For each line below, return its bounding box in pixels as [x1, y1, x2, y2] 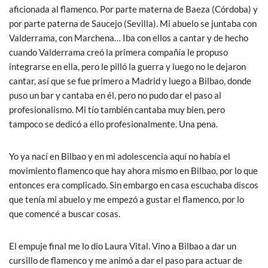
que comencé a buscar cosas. [9, 208, 120, 220]
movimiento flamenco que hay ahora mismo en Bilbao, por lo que [9, 165, 258, 176]
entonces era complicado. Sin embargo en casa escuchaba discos [9, 179, 258, 191]
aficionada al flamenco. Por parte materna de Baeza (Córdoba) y [9, 4, 258, 15]
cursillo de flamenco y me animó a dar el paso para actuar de [9, 255, 242, 266]
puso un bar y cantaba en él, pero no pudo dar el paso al [9, 90, 221, 101]
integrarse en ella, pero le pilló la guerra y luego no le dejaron [9, 61, 246, 72]
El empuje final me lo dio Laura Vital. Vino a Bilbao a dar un [9, 240, 236, 252]
